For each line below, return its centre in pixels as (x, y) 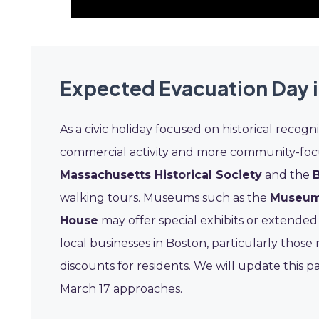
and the (287, 175)
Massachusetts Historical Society (161, 175)
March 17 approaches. (121, 289)
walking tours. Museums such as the (165, 198)
